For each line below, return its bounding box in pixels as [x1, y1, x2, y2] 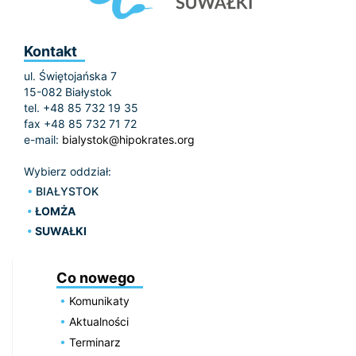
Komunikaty [69, 294, 130, 308]
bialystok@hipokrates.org [62, 133, 195, 147]
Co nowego [56, 269, 135, 287]
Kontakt [24, 43, 77, 60]
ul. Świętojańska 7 [24, 69, 117, 83]
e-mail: [24, 133, 62, 147]
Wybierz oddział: [24, 164, 111, 179]
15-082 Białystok [24, 85, 112, 99]
